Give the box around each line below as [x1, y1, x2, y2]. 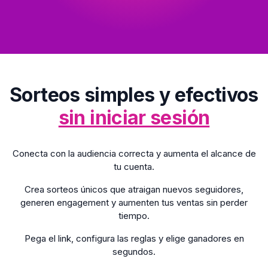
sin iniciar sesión [58, 106, 210, 129]
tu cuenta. [114, 161, 154, 172]
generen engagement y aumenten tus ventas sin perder [20, 197, 248, 208]
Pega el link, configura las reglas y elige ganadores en [24, 233, 244, 244]
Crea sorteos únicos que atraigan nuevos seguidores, [25, 184, 243, 195]
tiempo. [118, 210, 150, 221]
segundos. [112, 246, 156, 257]
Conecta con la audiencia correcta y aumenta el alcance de [12, 148, 256, 159]
